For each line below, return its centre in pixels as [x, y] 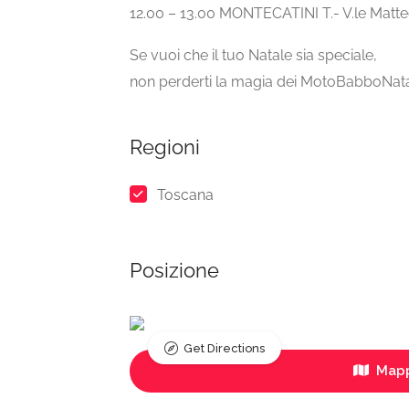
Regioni [165, 147]
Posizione [174, 271]
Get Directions [224, 349]
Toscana [185, 195]
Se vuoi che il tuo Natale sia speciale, [253, 56]
